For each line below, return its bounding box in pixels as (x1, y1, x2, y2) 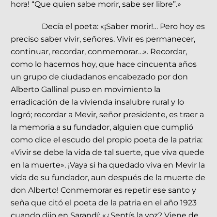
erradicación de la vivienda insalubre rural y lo (11, 97, 185, 107)
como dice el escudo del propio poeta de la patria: (11, 135, 203, 145)
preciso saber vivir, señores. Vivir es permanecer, (11, 34, 196, 44)
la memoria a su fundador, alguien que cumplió (11, 123, 194, 132)
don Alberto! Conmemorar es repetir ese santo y (11, 186, 197, 195)
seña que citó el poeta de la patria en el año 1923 (11, 198, 197, 208)
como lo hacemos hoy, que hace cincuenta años (11, 60, 197, 69)
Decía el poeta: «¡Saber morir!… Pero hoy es (42, 22, 205, 31)
